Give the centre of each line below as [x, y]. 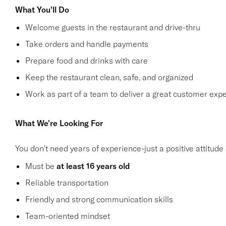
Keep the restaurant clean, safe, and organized [109, 77]
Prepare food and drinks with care [86, 61]
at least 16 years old [93, 166]
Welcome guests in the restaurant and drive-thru [112, 27]
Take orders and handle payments [87, 44]
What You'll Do [42, 10]
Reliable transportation [67, 183]
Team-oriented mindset [67, 216]
